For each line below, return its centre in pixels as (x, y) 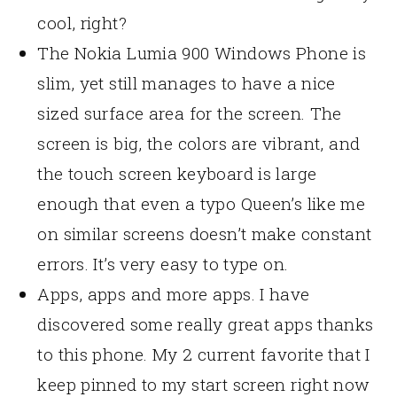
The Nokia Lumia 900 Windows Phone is (202, 53)
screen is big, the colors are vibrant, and (199, 144)
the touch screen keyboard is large (177, 174)
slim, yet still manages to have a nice (187, 83)
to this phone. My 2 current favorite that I (204, 354)
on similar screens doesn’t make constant (205, 234)
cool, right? (82, 23)
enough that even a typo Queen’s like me (202, 204)
